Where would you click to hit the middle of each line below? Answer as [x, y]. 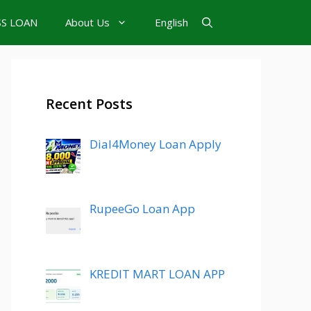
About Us [87, 22]
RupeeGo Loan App [142, 209]
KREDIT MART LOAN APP [157, 274]
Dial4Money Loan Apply [155, 144]
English [171, 22]
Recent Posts [89, 104]
